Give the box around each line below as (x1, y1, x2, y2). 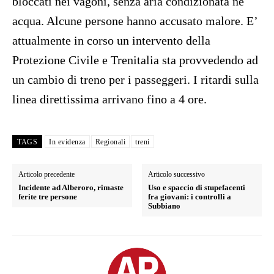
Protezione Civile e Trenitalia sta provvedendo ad (12, 53, 258, 67)
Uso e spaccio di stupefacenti (148, 183, 246, 193)
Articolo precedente (18, 170, 75, 179)
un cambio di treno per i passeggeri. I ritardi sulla (12, 73, 259, 87)
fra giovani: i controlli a (148, 192, 232, 202)
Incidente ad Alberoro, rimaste (18, 183, 124, 193)
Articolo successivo (148, 170, 206, 179)
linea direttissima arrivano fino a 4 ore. (12, 92, 207, 106)
